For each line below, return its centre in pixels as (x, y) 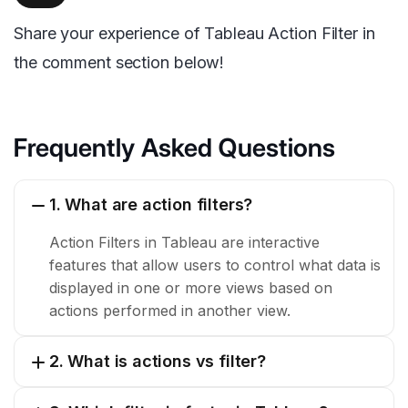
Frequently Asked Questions (174, 147)
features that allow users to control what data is (215, 265)
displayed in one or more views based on (191, 288)
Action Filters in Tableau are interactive (184, 243)
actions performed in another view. (170, 311)
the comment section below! (119, 62)
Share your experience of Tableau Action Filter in (194, 33)
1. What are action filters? (151, 204)
